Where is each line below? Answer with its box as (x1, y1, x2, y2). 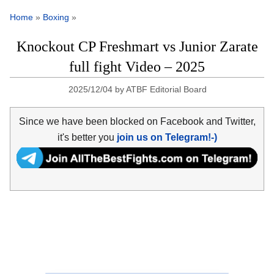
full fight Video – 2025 (69, 59, 205, 75)
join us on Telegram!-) (116, 131, 217, 143)
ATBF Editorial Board (126, 84, 207, 95)
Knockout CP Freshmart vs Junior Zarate (16, 39, 258, 55)
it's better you (57, 131, 117, 143)
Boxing (43, 12, 69, 23)
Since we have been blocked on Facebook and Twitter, (18, 116, 256, 127)
